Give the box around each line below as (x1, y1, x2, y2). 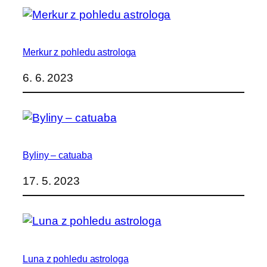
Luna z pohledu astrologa (23, 253, 129, 264)
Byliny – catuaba (23, 150, 92, 161)
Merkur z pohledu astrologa (23, 46, 136, 58)
